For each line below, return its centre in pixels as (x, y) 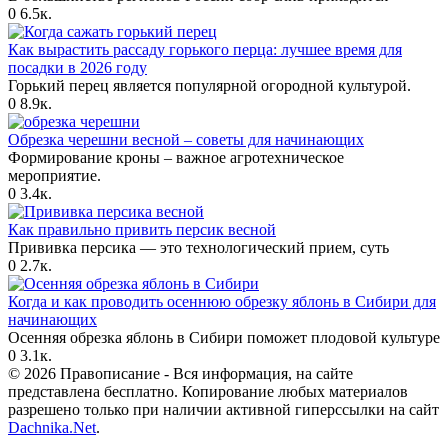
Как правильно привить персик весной (142, 229)
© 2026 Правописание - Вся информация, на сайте (180, 373)
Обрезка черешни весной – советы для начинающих (186, 139)
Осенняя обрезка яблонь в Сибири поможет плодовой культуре (224, 337)
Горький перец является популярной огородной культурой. (209, 85)
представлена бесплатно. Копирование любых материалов (208, 391)
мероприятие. (54, 175)
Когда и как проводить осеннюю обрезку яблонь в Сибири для (222, 301)
